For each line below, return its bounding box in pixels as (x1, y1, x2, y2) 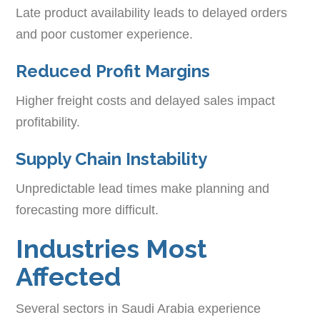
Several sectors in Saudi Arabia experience (16, 301, 261, 316)
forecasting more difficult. (16, 202, 159, 217)
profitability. (16, 114, 81, 129)
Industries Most (16, 233, 208, 264)
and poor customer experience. (16, 26, 194, 41)
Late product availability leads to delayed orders (16, 5, 288, 20)
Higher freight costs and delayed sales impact (16, 93, 276, 108)
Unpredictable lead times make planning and (16, 181, 270, 196)
